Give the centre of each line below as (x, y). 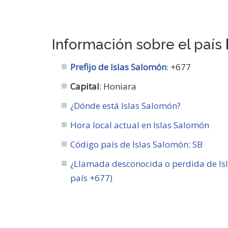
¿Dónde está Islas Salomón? (126, 106)
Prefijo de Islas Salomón (119, 67)
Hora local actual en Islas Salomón (140, 125)
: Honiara (118, 86)
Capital (85, 86)
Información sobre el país (139, 45)
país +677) (92, 178)
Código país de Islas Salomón (130, 144)
